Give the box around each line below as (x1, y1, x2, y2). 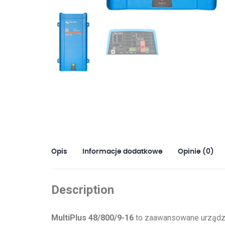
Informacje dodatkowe (82, 148, 163, 155)
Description (51, 182, 114, 197)
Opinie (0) (178, 148, 214, 155)
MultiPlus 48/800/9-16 (51, 212, 134, 222)
